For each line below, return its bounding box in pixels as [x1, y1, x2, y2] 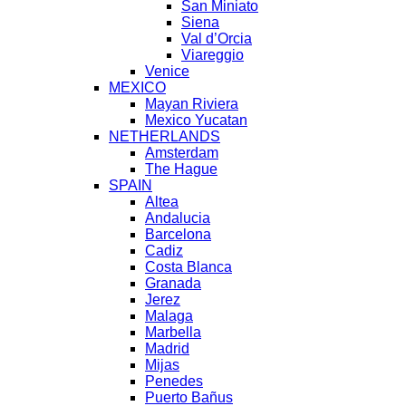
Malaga [145, 308, 193, 324]
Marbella [145, 324, 201, 341]
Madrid [145, 341, 189, 357]
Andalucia [145, 210, 210, 227]
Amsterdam [145, 145, 218, 161]
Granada [145, 275, 201, 292]
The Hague [145, 161, 217, 178]
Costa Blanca [145, 259, 232, 275]
